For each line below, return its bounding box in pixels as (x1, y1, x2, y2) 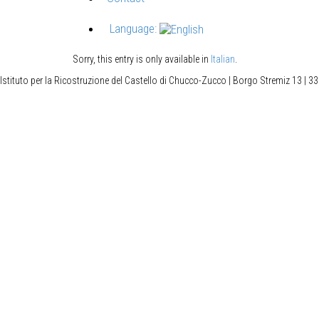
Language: (107, 21, 159, 36)
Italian (211, 53, 235, 66)
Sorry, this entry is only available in (73, 53, 211, 66)
